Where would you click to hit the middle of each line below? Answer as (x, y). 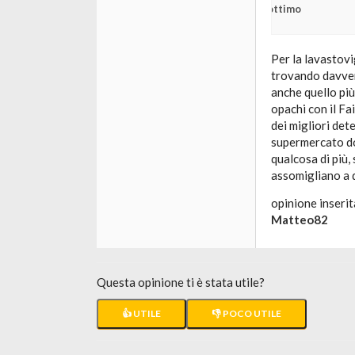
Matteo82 (300, 219)
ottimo (284, 9)
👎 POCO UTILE (246, 313)
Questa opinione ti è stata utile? (181, 282)
